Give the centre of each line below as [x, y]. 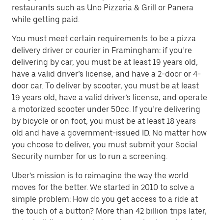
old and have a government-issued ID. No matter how [109, 133]
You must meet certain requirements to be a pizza [104, 39]
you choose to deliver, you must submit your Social [105, 145]
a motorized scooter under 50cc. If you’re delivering [106, 109]
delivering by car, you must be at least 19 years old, [105, 62]
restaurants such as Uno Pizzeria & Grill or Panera [103, 8]
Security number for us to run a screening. [90, 156]
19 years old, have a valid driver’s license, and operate [110, 97]
